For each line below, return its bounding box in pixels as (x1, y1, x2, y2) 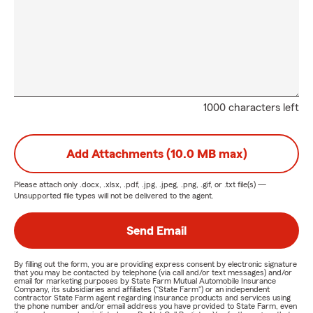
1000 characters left (203, 102, 299, 113)
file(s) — (235, 180, 266, 189)
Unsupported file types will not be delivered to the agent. (14, 191, 214, 200)
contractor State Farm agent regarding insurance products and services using (14, 293, 291, 302)
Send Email (126, 224, 187, 237)
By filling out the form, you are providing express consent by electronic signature (14, 260, 297, 268)
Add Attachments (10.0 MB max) (66, 147, 247, 160)
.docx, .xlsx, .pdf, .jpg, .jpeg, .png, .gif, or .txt (80, 180, 235, 189)
